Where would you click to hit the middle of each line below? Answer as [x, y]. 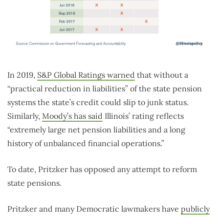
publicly [195, 208]
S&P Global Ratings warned [86, 75]
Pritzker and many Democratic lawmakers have [94, 208]
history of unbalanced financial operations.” [86, 143]
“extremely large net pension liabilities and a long [96, 129]
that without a [162, 75]
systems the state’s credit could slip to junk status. [98, 102]
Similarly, [25, 116]
